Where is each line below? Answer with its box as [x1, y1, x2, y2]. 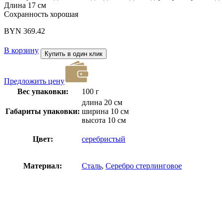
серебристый [82, 135, 125, 144]
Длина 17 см [4, 1, 46, 10]
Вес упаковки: [17, 87, 68, 96]
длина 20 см [82, 98, 122, 107]
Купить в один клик [45, 50, 103, 58]
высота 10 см [82, 116, 126, 125]
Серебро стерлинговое [106, 162, 182, 170]
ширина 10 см [82, 107, 129, 116]
